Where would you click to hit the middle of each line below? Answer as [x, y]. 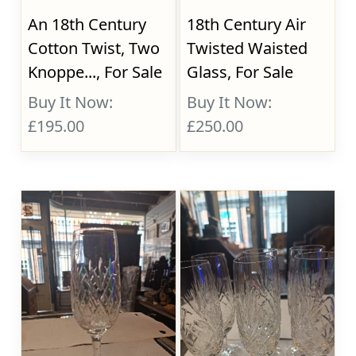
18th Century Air [247, 24]
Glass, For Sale [240, 72]
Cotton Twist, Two [94, 48]
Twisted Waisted [248, 48]
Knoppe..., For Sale [95, 72]
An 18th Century [87, 24]
